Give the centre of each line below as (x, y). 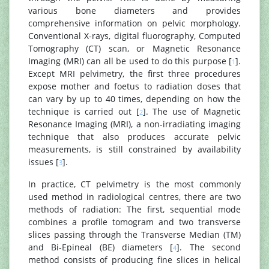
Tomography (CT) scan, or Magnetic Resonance (134, 48)
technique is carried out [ (84, 111)
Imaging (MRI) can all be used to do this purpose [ (130, 61)
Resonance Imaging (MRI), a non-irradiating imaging (134, 124)
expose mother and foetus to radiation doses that (134, 86)
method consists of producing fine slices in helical (134, 260)
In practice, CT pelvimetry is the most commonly (134, 184)
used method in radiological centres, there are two (134, 197)
